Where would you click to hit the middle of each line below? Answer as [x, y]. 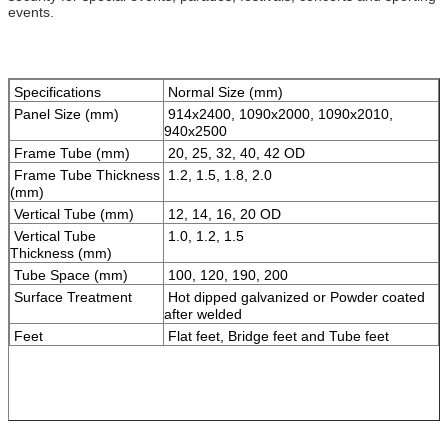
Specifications [55, 91]
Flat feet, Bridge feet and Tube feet [276, 335]
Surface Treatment [71, 296]
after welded [203, 313]
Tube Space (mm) [69, 274]
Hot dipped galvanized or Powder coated [294, 296]
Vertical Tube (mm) [72, 213]
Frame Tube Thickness [85, 174]
